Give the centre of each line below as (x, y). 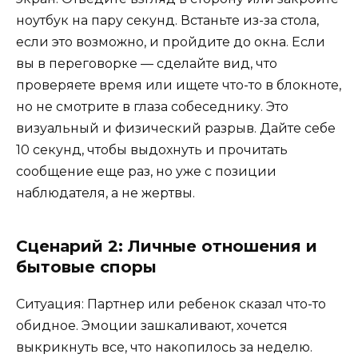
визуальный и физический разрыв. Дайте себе (176, 128)
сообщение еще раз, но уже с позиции (146, 171)
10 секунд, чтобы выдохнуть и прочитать (152, 149)
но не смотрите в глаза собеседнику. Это (152, 106)
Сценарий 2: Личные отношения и (167, 246)
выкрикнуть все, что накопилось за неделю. (164, 347)
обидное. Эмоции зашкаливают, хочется (152, 325)
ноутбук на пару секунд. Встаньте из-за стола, (167, 20)
